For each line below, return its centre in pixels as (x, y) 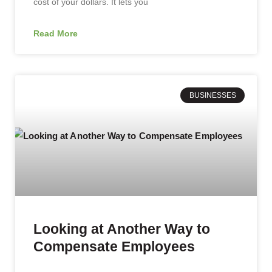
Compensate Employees (114, 246)
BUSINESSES (212, 95)
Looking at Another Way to (122, 229)
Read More (56, 33)
